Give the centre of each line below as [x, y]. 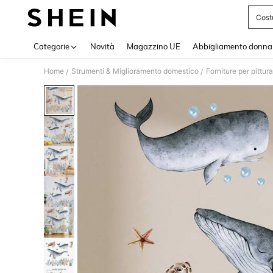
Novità [102, 46]
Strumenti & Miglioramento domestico [135, 71]
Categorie [51, 46]
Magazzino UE [154, 46]
